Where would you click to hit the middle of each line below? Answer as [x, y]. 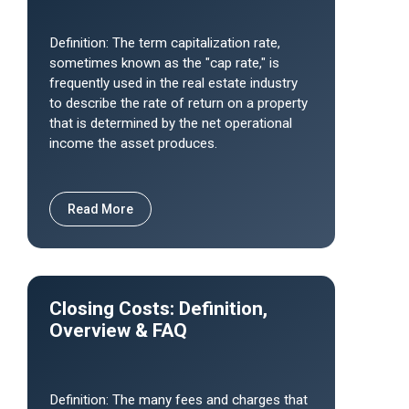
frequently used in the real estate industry [173, 83]
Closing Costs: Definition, [158, 309]
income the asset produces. [133, 143]
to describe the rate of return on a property [178, 103]
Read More [100, 209]
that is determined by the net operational [171, 123]
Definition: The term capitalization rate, [165, 43]
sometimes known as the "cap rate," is [164, 63]
